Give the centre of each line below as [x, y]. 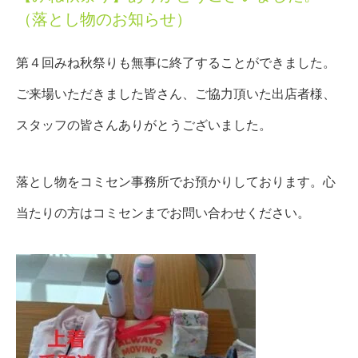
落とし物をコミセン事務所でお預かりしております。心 [176, 182]
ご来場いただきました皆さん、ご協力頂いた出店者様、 [176, 94]
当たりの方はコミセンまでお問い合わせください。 [163, 213]
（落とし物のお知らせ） [104, 20]
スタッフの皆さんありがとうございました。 [144, 125]
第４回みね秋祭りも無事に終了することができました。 [176, 63]
